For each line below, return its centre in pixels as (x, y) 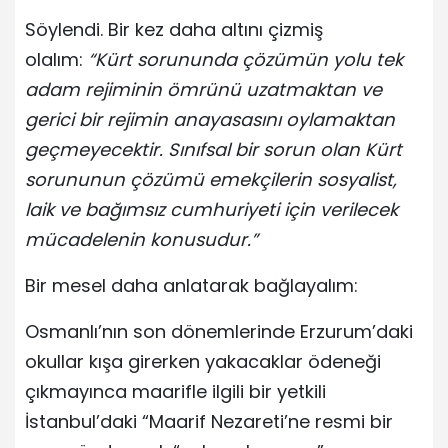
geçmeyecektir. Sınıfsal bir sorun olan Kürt (213, 149)
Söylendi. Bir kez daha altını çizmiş (174, 29)
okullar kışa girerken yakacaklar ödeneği (203, 361)
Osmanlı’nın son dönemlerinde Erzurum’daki (219, 331)
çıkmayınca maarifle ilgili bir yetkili (175, 391)
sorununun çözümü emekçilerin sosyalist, (211, 179)
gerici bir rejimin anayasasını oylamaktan (210, 119)
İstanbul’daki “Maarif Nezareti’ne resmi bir (209, 421)
